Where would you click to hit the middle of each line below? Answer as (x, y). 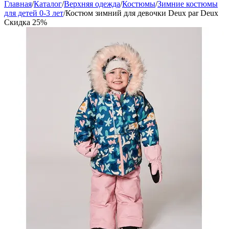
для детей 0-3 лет (34, 13)
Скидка (18, 22)
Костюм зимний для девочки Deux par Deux (142, 13)
